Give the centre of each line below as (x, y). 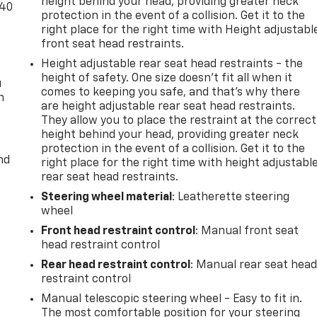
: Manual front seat (247, 231)
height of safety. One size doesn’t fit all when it (167, 78)
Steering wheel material (107, 197)
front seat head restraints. (113, 44)
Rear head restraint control (116, 265)
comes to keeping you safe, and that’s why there (171, 92)
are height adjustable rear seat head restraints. (168, 106)
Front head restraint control (119, 231)
